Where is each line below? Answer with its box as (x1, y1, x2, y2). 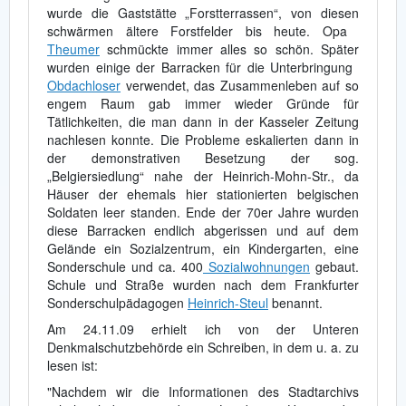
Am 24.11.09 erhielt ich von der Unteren (47, 319, 359, 338)
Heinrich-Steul (188, 293, 268, 312)
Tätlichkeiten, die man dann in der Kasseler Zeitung (47, 111, 359, 130)
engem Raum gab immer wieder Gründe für (47, 93, 359, 112)
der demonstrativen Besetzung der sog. (47, 148, 359, 167)
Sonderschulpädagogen (47, 293, 188, 312)
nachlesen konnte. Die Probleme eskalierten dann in (47, 130, 359, 149)
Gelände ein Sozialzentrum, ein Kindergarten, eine (47, 238, 359, 257)
